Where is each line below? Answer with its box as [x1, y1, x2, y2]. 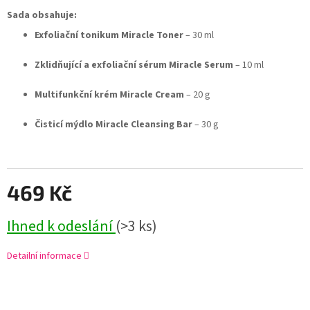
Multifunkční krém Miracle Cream [35, 88, 184, 102]
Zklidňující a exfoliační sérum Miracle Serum [35, 58, 233, 73]
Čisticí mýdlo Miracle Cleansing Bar [35, 118, 192, 132]
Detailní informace [7, 249, 82, 264]
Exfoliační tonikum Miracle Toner [35, 28, 183, 43]
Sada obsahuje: [7, 8, 77, 23]
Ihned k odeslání [7, 215, 116, 238]
